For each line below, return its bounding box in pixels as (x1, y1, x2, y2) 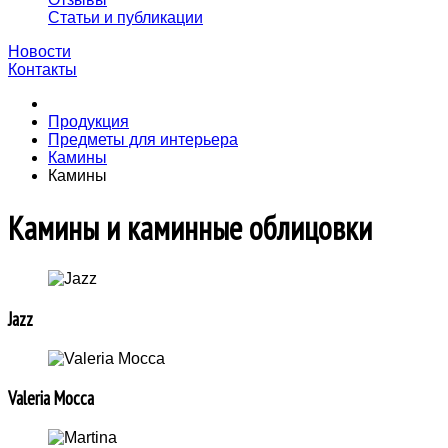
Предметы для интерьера (48, 131, 238, 149)
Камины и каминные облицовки (8, 206, 372, 249)
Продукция (48, 113, 129, 131)
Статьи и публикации (48, 9, 203, 27)
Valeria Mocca (8, 386, 94, 411)
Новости (8, 43, 71, 61)
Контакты (8, 61, 77, 79)
